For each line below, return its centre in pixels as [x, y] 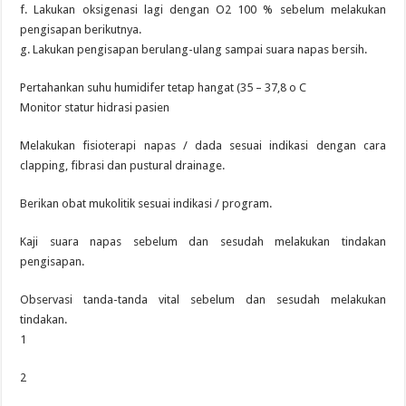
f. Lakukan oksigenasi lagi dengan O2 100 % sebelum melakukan [203, 10]
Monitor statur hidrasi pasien [95, 107]
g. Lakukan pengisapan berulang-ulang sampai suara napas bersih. [194, 49]
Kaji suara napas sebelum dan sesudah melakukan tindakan [203, 242]
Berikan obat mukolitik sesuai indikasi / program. [146, 203]
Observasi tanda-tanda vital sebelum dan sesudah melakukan [203, 300]
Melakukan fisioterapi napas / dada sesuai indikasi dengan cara [203, 145]
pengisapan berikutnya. [81, 29]
